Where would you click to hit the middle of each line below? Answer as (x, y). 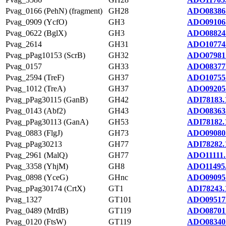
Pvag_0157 (24, 66)
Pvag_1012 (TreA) (36, 89)
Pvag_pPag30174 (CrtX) (45, 188)
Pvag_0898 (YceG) (37, 177)
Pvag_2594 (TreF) (35, 77)
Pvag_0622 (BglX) (36, 33)
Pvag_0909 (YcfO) (36, 22)
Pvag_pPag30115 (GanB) (47, 100)
